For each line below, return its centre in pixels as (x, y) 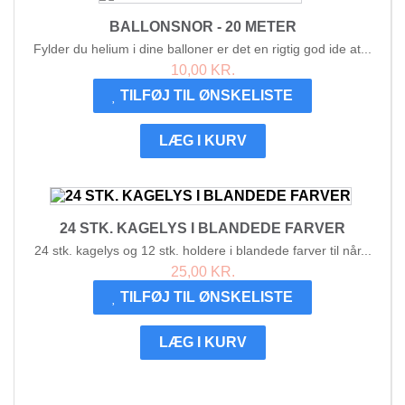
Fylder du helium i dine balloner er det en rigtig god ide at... (202, 49)
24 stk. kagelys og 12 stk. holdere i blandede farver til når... (202, 251)
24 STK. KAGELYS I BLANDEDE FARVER (202, 229)
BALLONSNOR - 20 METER (202, 27)
